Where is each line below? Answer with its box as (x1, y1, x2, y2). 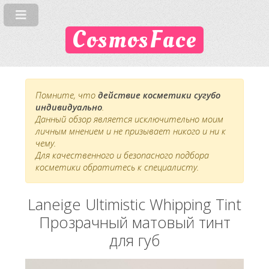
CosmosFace (72, 23, 197, 57)
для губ (109, 230, 160, 251)
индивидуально (35, 101, 102, 113)
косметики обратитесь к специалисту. (35, 161, 199, 174)
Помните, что (35, 89, 98, 101)
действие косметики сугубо (98, 89, 220, 101)
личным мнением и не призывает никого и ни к (35, 125, 226, 138)
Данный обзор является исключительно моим (35, 113, 223, 125)
